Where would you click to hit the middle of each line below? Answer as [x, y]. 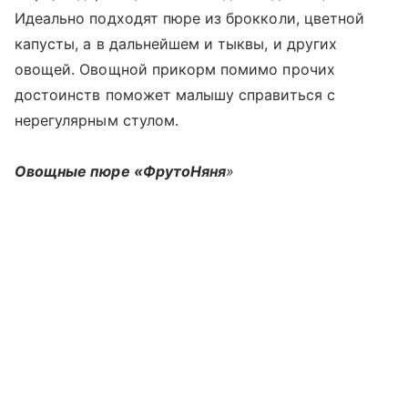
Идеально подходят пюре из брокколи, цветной [190, 18]
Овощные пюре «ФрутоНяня [121, 171]
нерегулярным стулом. [97, 120]
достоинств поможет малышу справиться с [175, 95]
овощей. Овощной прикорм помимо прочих [175, 69]
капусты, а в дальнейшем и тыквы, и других [176, 44]
